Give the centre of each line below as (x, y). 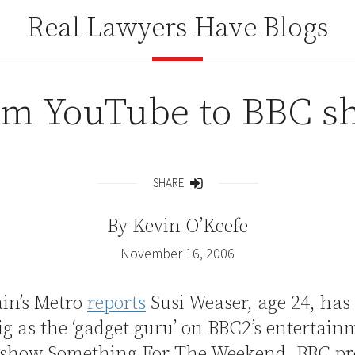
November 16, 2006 (177, 253)
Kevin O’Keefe (190, 227)
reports (116, 303)
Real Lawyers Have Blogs (177, 29)
